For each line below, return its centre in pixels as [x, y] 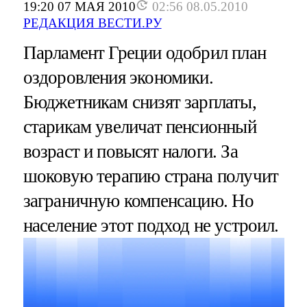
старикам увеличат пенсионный [139, 126]
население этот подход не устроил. [151, 225]
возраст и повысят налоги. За [130, 151]
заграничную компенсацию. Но [138, 200]
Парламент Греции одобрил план [144, 52]
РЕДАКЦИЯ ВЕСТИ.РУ [92, 23]
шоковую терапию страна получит [151, 176]
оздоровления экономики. [118, 77]
